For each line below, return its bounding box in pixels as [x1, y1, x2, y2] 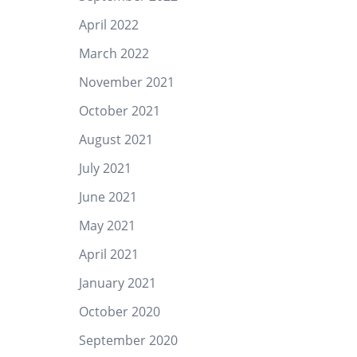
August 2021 [78, 131, 153, 148]
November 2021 [78, 73, 175, 91]
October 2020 [78, 303, 160, 320]
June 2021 [78, 188, 137, 206]
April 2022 [78, 16, 139, 33]
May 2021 [78, 217, 135, 234]
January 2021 [78, 274, 156, 292]
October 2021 [78, 102, 160, 120]
